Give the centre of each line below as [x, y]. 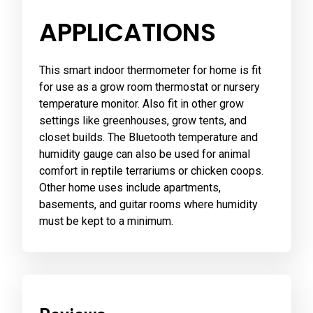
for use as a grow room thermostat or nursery [149, 87]
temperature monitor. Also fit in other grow [141, 103]
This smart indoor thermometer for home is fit [150, 70]
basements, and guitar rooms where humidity [148, 204]
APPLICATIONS [127, 32]
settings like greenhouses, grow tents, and [143, 120]
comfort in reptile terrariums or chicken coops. [151, 170]
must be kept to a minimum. [106, 221]
